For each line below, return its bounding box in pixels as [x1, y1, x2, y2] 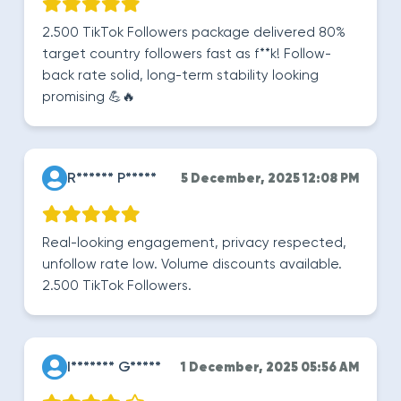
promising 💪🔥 [42, 90, 135, 104]
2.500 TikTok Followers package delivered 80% [42, 26, 346, 39]
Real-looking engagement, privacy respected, [42, 236, 346, 250]
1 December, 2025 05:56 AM [181, 362, 359, 374]
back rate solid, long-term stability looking [42, 69, 319, 82]
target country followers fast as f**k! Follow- [42, 47, 331, 61]
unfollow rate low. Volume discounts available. [42, 258, 342, 271]
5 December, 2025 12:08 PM [181, 173, 359, 185]
